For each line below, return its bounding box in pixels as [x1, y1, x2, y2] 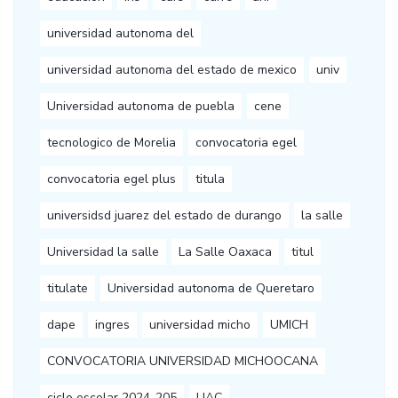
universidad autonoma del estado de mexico [47, 61, 297, 79]
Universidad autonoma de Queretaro [107, 280, 314, 298]
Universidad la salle [47, 243, 159, 261]
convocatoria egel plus [47, 171, 176, 188]
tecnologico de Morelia [47, 134, 176, 152]
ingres [95, 316, 130, 334]
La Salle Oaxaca [179, 243, 272, 261]
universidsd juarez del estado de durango [47, 207, 282, 225]
